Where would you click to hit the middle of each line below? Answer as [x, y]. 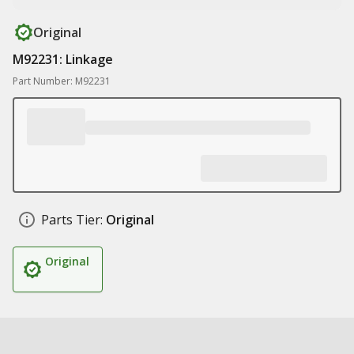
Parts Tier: [72, 220]
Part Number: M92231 [62, 81]
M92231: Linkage [63, 59]
